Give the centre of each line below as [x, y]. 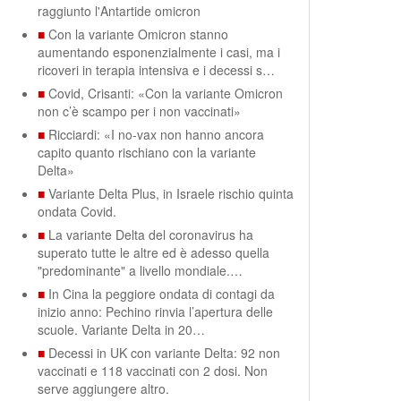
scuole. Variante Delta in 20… [121, 329]
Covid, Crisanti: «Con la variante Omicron [166, 93]
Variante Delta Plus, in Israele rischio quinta [171, 193]
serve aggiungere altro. [103, 388]
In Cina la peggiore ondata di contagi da [162, 294]
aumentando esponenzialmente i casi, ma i [159, 52]
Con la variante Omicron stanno [138, 34]
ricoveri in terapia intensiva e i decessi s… [156, 70]
